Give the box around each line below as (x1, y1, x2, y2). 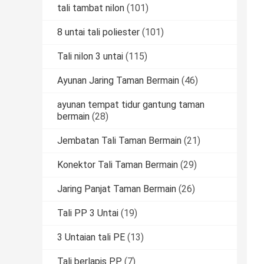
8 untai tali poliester (57, 27, 140, 38)
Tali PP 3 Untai (57, 207, 118, 219)
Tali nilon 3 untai (57, 51, 123, 62)
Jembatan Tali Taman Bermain (57, 135, 181, 147)
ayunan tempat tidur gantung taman (57, 99, 204, 111)
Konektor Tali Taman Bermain (57, 159, 178, 171)
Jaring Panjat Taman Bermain (57, 183, 176, 195)
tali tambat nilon (57, 2, 124, 14)
